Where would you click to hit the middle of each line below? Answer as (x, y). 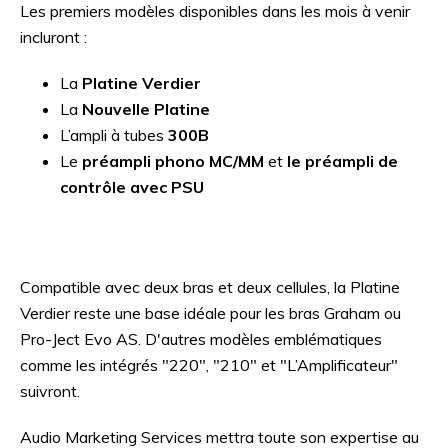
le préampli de (342, 161)
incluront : (53, 37)
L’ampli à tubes (114, 135)
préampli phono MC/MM (173, 161)
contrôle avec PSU (132, 187)
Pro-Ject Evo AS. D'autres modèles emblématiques (201, 339)
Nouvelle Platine (146, 109)
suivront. (50, 391)
